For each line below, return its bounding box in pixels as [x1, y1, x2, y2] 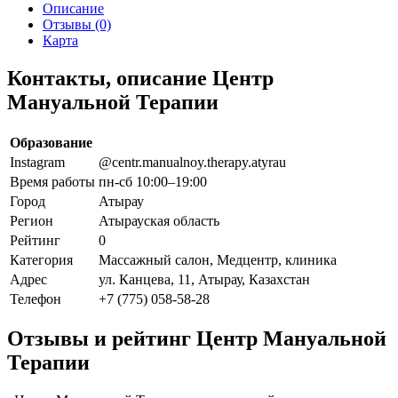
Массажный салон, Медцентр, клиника [99, 251, 337, 267]
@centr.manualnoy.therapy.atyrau [99, 154, 286, 170]
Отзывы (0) [43, 16, 111, 32]
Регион [10, 212, 53, 228]
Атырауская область [99, 212, 219, 228]
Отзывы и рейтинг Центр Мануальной [7, 327, 386, 351]
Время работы [10, 173, 95, 189]
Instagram [10, 154, 65, 170]
